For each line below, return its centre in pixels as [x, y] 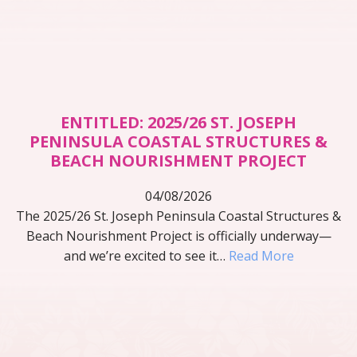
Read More [261, 256]
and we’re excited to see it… [146, 256]
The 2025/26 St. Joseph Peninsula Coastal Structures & [178, 216]
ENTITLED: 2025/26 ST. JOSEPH [178, 123]
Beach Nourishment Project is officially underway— [178, 236]
